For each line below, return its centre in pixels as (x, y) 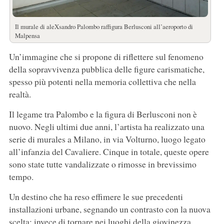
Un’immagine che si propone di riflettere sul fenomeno (106, 57)
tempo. (21, 177)
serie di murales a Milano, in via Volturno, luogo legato (107, 139)
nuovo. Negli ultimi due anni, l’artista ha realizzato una (106, 127)
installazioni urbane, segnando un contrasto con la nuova (109, 209)
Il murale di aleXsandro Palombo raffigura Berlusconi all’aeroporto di (104, 27)
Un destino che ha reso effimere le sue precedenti (96, 197)
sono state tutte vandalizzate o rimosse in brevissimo (102, 164)
